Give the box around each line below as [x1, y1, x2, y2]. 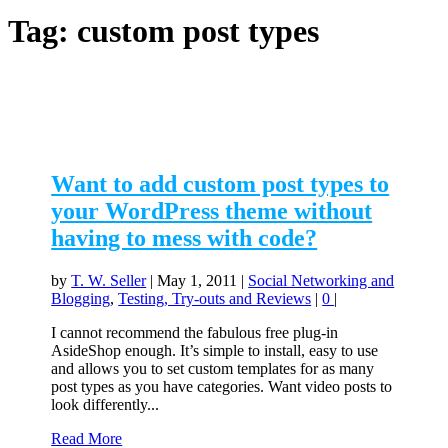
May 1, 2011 [157, 272, 238, 290]
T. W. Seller [71, 272, 147, 290]
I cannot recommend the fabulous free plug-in [51, 324, 339, 342]
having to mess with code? [51, 225, 318, 252]
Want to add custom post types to [51, 171, 390, 198]
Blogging [51, 290, 111, 308]
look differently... [51, 396, 160, 414]
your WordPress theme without [51, 198, 373, 225]
